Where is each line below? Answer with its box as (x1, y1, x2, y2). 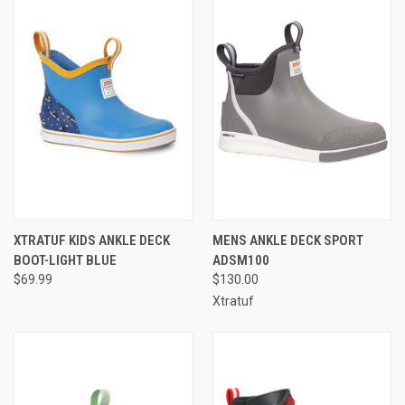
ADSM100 (212, 251, 269, 268)
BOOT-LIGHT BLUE (14, 251, 117, 268)
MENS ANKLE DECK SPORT (212, 231, 363, 249)
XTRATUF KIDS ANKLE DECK (14, 231, 170, 249)
